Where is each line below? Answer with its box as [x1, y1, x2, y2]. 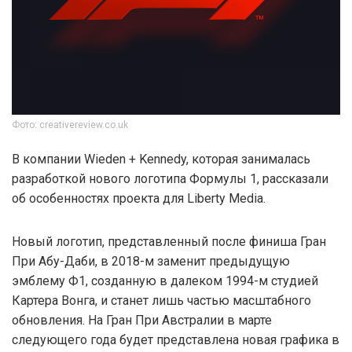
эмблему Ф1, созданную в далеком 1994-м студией [12, 273, 318, 288]
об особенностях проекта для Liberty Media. [12, 190, 266, 206]
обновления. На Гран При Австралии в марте [12, 312, 272, 328]
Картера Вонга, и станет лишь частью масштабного [12, 292, 311, 308]
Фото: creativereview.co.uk [12, 119, 128, 130]
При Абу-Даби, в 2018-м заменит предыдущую [12, 253, 290, 269]
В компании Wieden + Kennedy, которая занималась [12, 151, 310, 167]
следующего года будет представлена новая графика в [12, 332, 339, 347]
